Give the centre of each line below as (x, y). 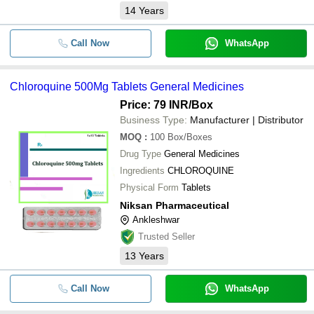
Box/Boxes (190, 137)
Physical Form (149, 187)
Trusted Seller (166, 237)
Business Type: (153, 120)
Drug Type (141, 154)
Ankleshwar (156, 220)
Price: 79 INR (154, 105)
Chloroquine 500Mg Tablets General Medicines (127, 87)
